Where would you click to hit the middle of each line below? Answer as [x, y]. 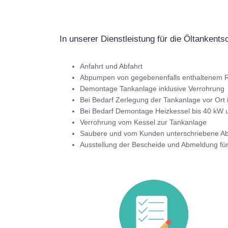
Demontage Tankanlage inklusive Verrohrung [152, 89]
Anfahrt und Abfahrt [111, 66]
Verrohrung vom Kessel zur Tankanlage [143, 122]
